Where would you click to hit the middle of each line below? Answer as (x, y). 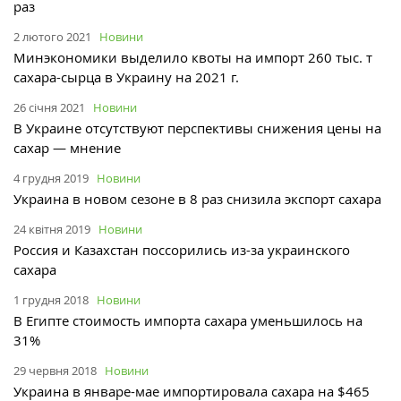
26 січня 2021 (49, 108)
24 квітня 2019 (52, 230)
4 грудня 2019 (51, 179)
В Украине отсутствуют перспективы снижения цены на (197, 128)
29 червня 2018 (55, 371)
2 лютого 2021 (52, 37)
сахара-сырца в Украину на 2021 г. (126, 77)
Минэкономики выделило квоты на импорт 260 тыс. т (193, 58)
